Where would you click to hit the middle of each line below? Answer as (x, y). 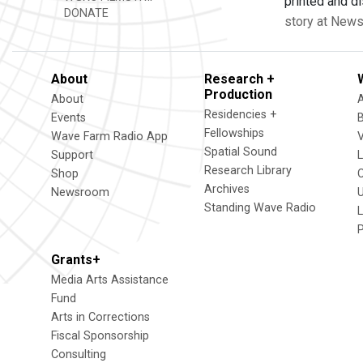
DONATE (85, 13)
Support (72, 155)
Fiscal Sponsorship (100, 336)
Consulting (79, 354)
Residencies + (241, 115)
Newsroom (80, 192)
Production (238, 94)
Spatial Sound (241, 152)
